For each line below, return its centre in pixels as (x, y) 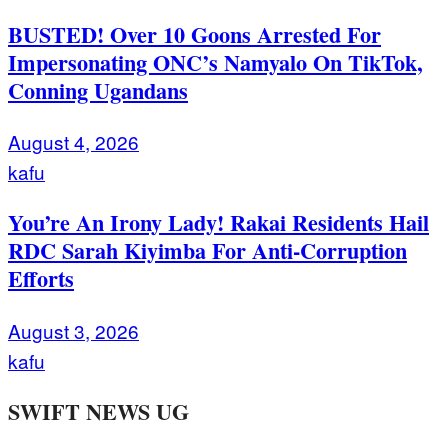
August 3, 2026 (73, 330)
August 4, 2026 (73, 142)
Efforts (41, 279)
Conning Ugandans (98, 91)
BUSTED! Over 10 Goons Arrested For (194, 35)
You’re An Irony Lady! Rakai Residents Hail (218, 223)
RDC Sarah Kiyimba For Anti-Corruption (207, 251)
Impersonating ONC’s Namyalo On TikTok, (215, 63)
